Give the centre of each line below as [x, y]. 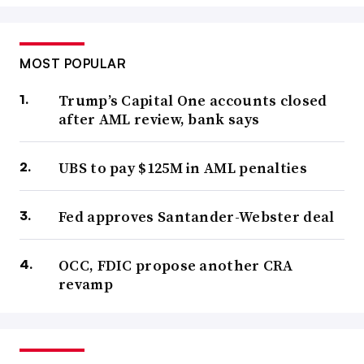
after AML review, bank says [159, 119]
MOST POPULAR [73, 64]
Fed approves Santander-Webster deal [197, 217]
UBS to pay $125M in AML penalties [183, 168]
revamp [86, 284]
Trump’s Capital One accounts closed [193, 101]
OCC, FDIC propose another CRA [176, 266]
